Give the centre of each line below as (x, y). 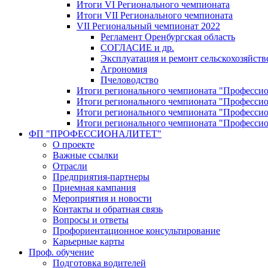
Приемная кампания (94, 188)
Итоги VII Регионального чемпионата (155, 16)
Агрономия (124, 69)
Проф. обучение (61, 252)
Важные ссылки (86, 156)
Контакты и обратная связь (108, 209)
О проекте (74, 145)
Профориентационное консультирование (136, 231)
